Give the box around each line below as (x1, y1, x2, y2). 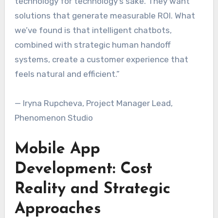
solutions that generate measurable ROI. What (14, 11, 195, 21)
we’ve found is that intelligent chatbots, (14, 25, 172, 36)
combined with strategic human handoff (14, 40, 171, 50)
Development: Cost (14, 162, 152, 178)
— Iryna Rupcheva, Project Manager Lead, (14, 98, 173, 109)
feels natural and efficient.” (14, 69, 120, 79)
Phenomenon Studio (14, 113, 93, 123)
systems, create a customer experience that (14, 54, 188, 65)
